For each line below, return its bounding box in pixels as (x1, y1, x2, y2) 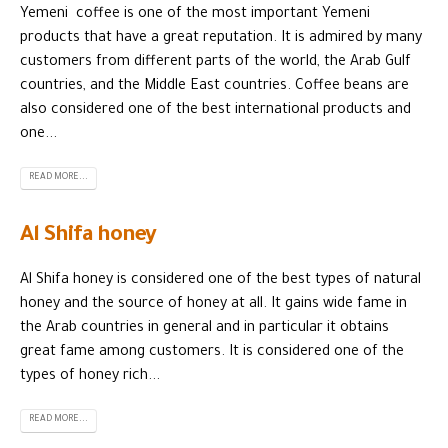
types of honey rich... (20, 369, 160, 386)
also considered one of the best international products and (20, 102, 411, 119)
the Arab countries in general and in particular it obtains (20, 321, 389, 338)
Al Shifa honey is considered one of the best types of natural (20, 273, 421, 290)
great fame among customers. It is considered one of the (20, 345, 404, 362)
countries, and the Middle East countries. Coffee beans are (20, 78, 409, 95)
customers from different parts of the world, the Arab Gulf (20, 54, 411, 71)
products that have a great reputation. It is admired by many (20, 30, 422, 47)
